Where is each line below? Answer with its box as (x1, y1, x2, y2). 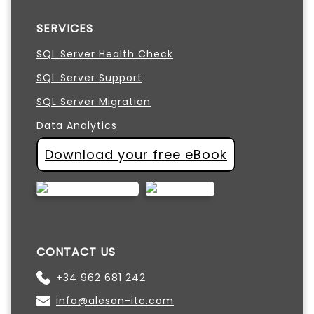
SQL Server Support (36, 70, 142, 85)
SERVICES (36, 20, 93, 36)
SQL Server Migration (36, 94, 151, 109)
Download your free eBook (45, 145, 227, 163)
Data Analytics (36, 118, 117, 132)
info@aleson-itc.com (56, 293, 174, 308)
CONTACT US (36, 243, 116, 260)
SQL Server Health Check (36, 46, 173, 61)
